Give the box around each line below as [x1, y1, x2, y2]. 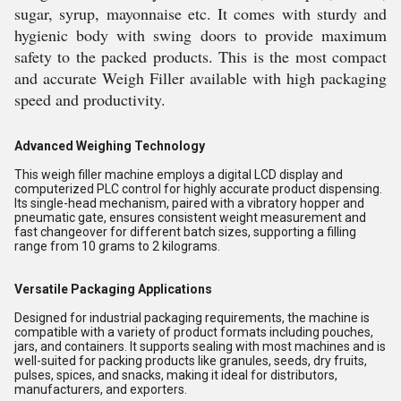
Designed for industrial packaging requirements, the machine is [14, 311, 370, 325]
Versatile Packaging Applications [14, 282, 212, 296]
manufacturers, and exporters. [14, 382, 187, 397]
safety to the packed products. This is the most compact [14, 46, 387, 67]
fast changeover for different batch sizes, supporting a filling [14, 225, 356, 239]
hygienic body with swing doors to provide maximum [14, 24, 387, 46]
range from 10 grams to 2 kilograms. [14, 239, 220, 253]
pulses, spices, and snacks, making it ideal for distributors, [14, 368, 337, 382]
